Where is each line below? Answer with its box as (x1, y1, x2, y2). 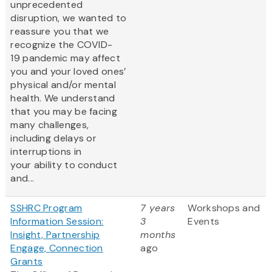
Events (188, 215, 220, 228)
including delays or (10, 132, 97, 145)
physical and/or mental (10, 78, 116, 92)
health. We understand (10, 92, 115, 105)
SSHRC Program (10, 202, 83, 215)
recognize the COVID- (10, 38, 113, 52)
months (140, 228, 176, 242)
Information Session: (10, 215, 104, 228)
